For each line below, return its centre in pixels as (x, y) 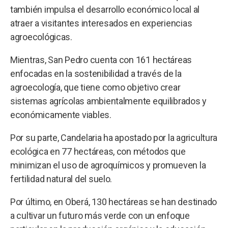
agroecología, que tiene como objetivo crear (95, 87)
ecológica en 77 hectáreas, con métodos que (98, 151)
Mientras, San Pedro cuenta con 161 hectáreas (101, 60)
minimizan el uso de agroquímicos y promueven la (108, 165)
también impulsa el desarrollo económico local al (105, 9)
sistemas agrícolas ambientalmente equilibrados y (109, 101)
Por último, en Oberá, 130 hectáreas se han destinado (113, 202)
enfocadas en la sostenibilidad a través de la (96, 73)
